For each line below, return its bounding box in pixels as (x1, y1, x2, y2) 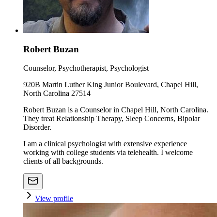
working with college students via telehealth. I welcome (23, 148, 193, 156)
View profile (35, 194, 73, 202)
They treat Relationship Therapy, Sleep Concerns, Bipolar (23, 114, 200, 123)
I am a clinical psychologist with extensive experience (23, 139, 187, 148)
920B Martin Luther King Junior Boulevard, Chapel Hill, (23, 80, 198, 89)
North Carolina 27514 (23, 89, 91, 97)
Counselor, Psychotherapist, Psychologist (23, 63, 149, 72)
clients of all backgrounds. (23, 156, 103, 165)
